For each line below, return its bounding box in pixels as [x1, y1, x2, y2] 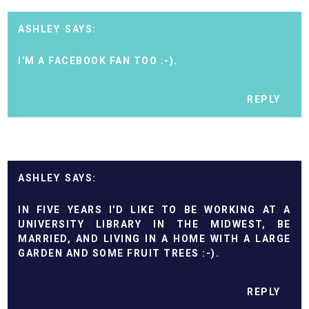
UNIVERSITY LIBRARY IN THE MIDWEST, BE [18, 219, 291, 230]
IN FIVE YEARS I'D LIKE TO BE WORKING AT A [18, 204, 291, 216]
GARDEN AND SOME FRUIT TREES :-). [18, 248, 220, 259]
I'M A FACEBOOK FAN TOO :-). [18, 55, 178, 67]
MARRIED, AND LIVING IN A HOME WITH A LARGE [18, 233, 291, 245]
